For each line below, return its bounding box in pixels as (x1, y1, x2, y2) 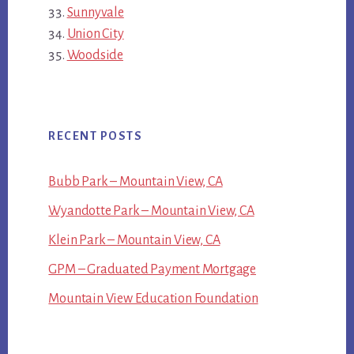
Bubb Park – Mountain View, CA (48, 175, 223, 190)
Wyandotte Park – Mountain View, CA (48, 204, 254, 219)
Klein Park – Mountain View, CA (48, 233, 220, 248)
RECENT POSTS (48, 130, 143, 143)
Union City (66, 27, 124, 42)
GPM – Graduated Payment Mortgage (48, 262, 256, 277)
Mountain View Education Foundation (48, 292, 258, 307)
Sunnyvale (66, 6, 124, 21)
